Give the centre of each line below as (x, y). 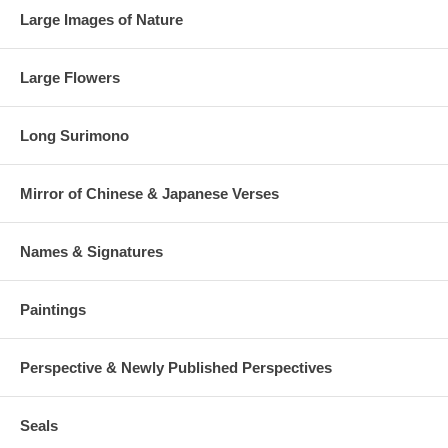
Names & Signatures (91, 252)
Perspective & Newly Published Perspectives (176, 368)
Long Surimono (74, 136)
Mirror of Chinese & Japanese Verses (149, 194)
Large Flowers (70, 78)
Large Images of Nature (101, 20)
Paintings (53, 310)
